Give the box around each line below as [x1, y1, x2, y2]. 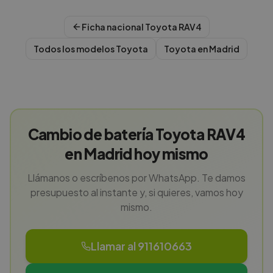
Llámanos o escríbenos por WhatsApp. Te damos [27, 171, 246, 184]
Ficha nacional [81, 21, 145, 32]
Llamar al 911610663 [91, 239, 192, 253]
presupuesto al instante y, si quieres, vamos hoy [30, 186, 243, 199]
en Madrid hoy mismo [65, 144, 208, 163]
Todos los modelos [34, 43, 116, 54]
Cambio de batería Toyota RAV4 [27, 125, 246, 143]
